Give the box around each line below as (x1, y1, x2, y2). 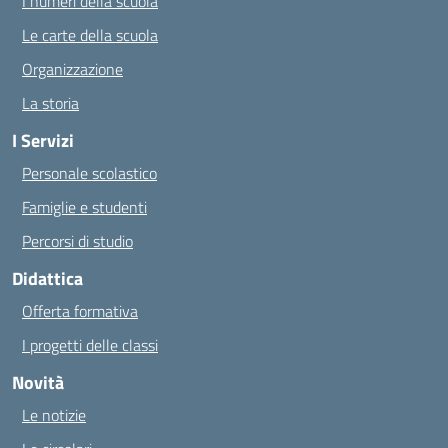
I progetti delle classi (22, 333, 158, 357)
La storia (22, 91, 79, 115)
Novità (12, 369, 64, 396)
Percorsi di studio (22, 229, 133, 253)
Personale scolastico (22, 161, 157, 185)
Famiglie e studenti (22, 195, 147, 219)
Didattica (12, 265, 83, 292)
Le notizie (22, 403, 86, 427)
